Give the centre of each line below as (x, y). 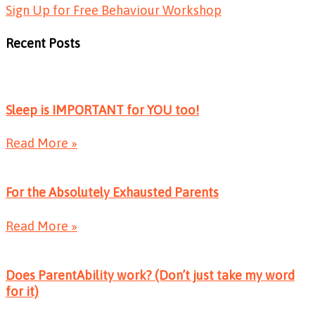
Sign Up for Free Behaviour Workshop (114, 11)
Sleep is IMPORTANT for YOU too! (102, 110)
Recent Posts (43, 44)
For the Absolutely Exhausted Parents (112, 193)
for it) (22, 291)
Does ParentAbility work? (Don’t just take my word (150, 275)
